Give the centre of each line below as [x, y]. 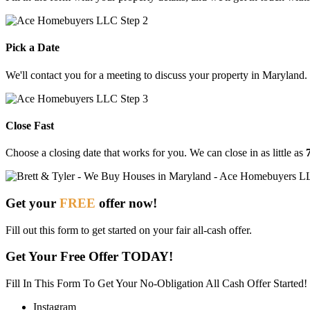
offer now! [126, 203]
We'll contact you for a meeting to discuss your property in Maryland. [156, 75]
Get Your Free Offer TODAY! [89, 257]
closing [66, 153]
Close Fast [30, 125]
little [283, 153]
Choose [24, 153]
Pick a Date [33, 48]
